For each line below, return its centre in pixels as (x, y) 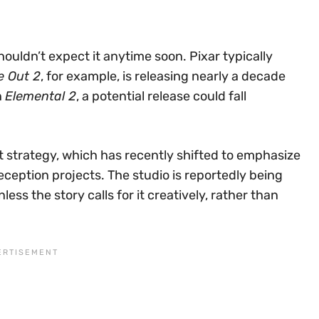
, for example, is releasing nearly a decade (163, 76)
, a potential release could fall (161, 96)
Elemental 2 (41, 96)
